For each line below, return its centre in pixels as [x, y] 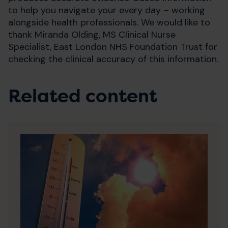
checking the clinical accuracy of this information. [113, 59]
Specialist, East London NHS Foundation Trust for [113, 47]
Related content [83, 96]
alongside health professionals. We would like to [109, 22]
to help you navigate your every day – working [107, 10]
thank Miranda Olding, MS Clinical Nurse [92, 34]
